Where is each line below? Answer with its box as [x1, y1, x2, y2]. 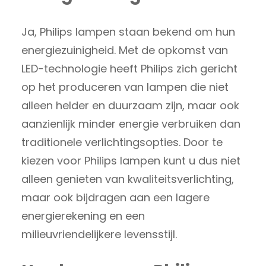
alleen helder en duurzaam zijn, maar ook [21, 97, 239, 113]
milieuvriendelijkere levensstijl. [21, 226, 177, 242]
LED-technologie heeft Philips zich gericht [21, 61, 237, 76]
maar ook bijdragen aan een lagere [21, 189, 210, 205]
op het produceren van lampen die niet [21, 79, 229, 94]
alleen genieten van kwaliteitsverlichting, [21, 171, 234, 186]
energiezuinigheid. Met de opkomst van [21, 42, 228, 58]
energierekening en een [21, 208, 145, 223]
